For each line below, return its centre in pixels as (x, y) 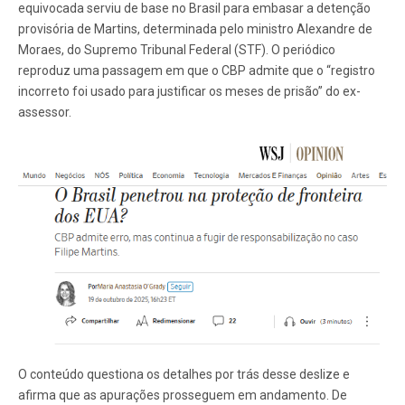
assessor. (45, 113)
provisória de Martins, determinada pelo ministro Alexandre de (195, 29)
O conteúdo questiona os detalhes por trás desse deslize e (184, 375)
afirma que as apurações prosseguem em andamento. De (183, 396)
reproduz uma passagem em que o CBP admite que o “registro (197, 71)
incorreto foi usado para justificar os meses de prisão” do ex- (189, 92)
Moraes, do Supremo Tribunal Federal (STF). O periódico (177, 50)
